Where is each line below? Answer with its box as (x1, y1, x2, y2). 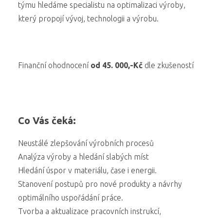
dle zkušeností (143, 61, 194, 70)
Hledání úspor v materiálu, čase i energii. (18, 166, 157, 175)
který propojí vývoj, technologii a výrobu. (18, 14, 159, 23)
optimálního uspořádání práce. (18, 193, 124, 202)
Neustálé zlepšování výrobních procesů (18, 139, 154, 147)
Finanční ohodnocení (18, 61, 91, 70)
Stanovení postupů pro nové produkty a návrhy (18, 180, 182, 188)
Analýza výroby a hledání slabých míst (18, 152, 149, 161)
